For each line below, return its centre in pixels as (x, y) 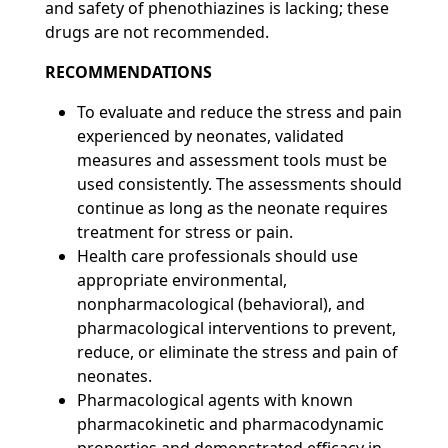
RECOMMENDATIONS (128, 72)
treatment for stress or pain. (184, 232)
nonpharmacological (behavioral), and (220, 304)
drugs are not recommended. (156, 32)
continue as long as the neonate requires (232, 208)
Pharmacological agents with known (214, 400)
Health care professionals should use (217, 256)
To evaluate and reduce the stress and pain (239, 112)
